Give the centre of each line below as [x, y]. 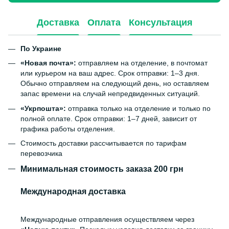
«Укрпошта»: [43, 108]
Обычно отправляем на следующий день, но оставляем [115, 84]
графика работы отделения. [68, 129]
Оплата [104, 23]
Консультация [161, 23]
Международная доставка [73, 191]
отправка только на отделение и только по [138, 108]
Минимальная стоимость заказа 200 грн [102, 168]
